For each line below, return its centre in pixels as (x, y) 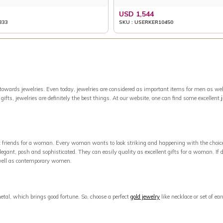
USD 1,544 (136, 14)
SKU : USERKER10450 (146, 22)
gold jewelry (145, 197)
